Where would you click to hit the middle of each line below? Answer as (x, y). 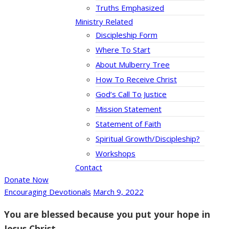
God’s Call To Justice (131, 94)
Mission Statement (129, 109)
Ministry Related (104, 22)
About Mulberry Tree (133, 65)
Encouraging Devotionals (48, 192)
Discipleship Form (127, 35)
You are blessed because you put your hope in (107, 214)
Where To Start (123, 50)
